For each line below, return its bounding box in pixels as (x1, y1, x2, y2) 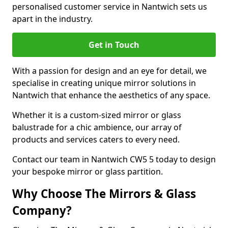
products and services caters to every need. (12, 134, 180, 145)
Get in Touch (89, 39, 139, 50)
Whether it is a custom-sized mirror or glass (12, 109, 181, 121)
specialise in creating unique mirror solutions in (12, 77, 196, 89)
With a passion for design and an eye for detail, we (12, 65, 207, 76)
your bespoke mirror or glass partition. (12, 166, 163, 177)
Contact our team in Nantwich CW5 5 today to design (12, 154, 216, 165)
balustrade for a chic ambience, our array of (12, 122, 182, 133)
